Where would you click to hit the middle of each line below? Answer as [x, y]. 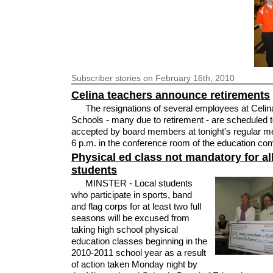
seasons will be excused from [130, 218]
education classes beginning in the [139, 241]
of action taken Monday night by [134, 264]
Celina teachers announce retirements [171, 95]
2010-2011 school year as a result [139, 253]
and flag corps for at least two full [136, 207]
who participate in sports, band [132, 195]
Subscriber [93, 78]
